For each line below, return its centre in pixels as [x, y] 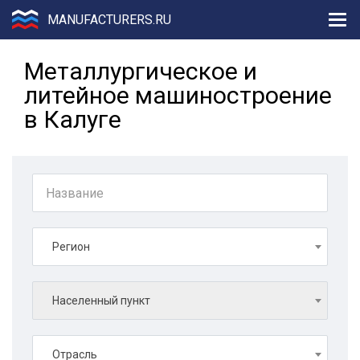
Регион [71, 247]
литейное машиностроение [178, 95]
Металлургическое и [141, 71]
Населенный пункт [101, 301]
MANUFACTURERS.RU [109, 19]
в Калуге [73, 119]
